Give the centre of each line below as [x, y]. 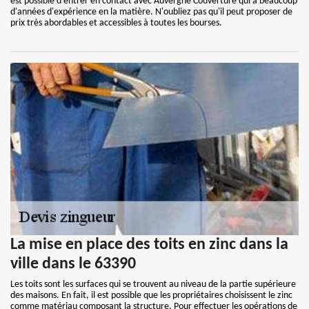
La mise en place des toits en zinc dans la [149, 245]
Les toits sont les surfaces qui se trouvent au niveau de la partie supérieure [153, 285]
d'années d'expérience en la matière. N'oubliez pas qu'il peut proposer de [151, 12]
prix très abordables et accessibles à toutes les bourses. [116, 23]
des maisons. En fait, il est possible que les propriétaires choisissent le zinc [151, 296]
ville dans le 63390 [73, 264]
